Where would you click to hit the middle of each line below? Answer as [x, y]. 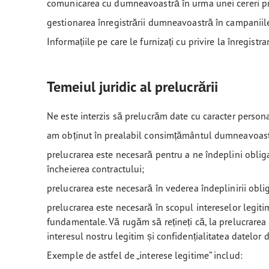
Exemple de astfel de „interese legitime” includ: [145, 255]
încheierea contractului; [96, 169]
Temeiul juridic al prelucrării [132, 87]
